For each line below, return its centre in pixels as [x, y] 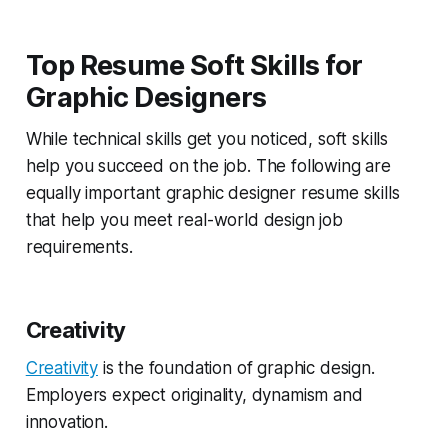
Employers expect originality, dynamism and [194, 394]
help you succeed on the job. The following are [208, 165]
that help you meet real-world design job [184, 219]
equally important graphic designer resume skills [212, 192]
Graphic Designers [146, 97]
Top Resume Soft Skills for [194, 65]
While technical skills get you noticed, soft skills [207, 138]
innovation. [66, 421]
